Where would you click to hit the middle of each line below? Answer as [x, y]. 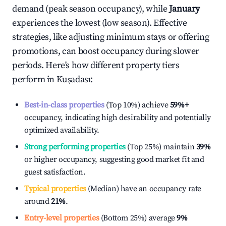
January [184, 9]
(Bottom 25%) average [137, 218]
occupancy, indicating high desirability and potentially [118, 118]
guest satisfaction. [55, 172]
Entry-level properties [62, 218]
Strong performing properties [75, 147]
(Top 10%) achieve [136, 105]
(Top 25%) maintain [160, 147]
